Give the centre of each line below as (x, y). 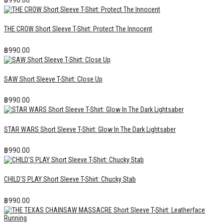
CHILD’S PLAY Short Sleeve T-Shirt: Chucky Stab (70, 179)
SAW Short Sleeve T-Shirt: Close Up (53, 79)
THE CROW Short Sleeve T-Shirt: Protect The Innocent (78, 29)
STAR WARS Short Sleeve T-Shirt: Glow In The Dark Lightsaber (90, 129)
